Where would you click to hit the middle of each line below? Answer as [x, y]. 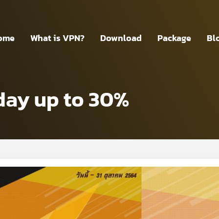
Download [121, 38]
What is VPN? [58, 38]
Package [175, 38]
